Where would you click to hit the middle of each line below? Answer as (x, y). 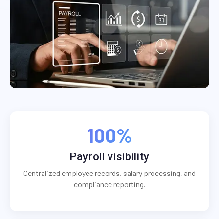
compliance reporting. (109, 184)
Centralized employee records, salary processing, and (109, 173)
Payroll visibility (109, 157)
